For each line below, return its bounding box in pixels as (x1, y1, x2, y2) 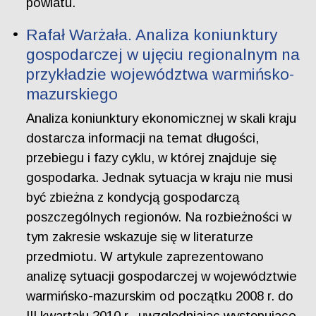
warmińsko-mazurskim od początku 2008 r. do (26, 288, 294, 303)
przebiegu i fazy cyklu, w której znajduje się (26, 150, 277, 165)
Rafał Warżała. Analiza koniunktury (26, 26, 278, 44)
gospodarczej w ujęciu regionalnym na (26, 46, 300, 64)
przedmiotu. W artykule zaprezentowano (26, 248, 265, 264)
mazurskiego (26, 85, 119, 104)
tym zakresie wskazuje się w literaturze (26, 229, 254, 244)
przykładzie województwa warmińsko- (26, 66, 295, 84)
